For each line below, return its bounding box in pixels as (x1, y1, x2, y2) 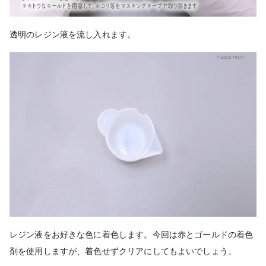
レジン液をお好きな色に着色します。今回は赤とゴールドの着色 (9, 230, 254, 240)
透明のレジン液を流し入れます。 (9, 30, 136, 40)
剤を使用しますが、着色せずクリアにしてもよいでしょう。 (9, 246, 237, 256)
